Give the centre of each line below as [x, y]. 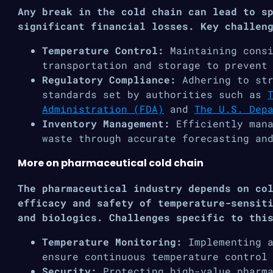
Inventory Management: [106, 123]
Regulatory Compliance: [109, 80]
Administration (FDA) [103, 109]
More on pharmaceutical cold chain [111, 163]
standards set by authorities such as [155, 94]
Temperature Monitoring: [115, 242]
